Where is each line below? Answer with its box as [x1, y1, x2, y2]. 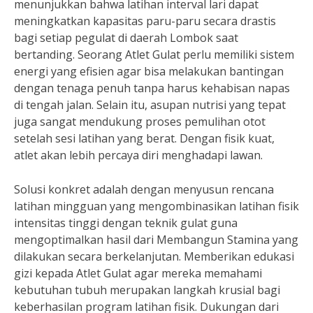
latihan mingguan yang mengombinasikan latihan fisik [14, 198, 299, 214]
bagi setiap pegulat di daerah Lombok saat [14, 30, 238, 45]
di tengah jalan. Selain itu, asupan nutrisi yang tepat [14, 97, 286, 112]
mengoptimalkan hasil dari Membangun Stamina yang [14, 232, 298, 247]
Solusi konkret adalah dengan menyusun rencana [14, 182, 274, 197]
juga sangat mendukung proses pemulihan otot [14, 114, 265, 129]
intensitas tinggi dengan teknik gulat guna [14, 215, 238, 231]
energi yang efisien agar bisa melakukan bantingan [14, 64, 284, 79]
